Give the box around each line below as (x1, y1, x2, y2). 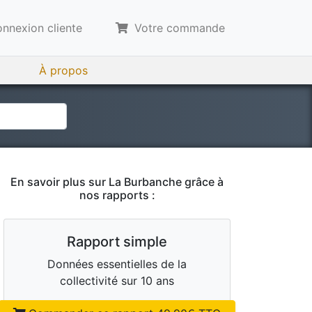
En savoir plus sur (10, 175, 109, 189)
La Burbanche (109, 175, 182, 189)
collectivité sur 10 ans (60, 274, 174, 288)
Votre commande (131, 21, 225, 35)
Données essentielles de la (47, 257, 187, 271)
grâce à (182, 175, 224, 189)
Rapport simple (67, 233, 167, 250)
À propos (39, 63, 88, 77)
